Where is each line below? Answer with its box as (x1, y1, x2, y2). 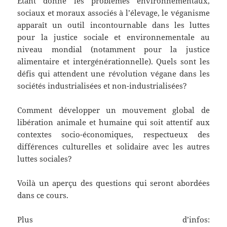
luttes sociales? (17, 154, 72, 164)
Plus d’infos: (17, 214, 210, 225)
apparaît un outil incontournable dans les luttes (17, 20, 210, 30)
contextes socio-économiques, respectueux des (17, 129, 210, 140)
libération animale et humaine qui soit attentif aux (17, 117, 210, 128)
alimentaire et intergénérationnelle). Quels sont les (17, 56, 210, 67)
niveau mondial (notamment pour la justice (17, 44, 210, 55)
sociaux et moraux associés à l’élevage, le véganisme (17, 8, 210, 18)
